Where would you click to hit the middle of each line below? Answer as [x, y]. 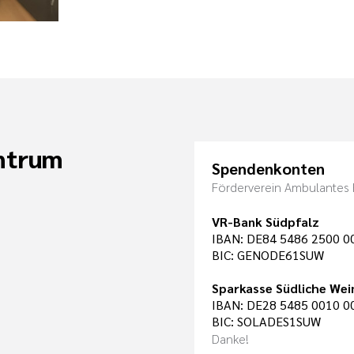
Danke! [230, 338]
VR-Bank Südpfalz [265, 221]
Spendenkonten [268, 168]
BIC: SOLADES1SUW [266, 321]
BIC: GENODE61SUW [268, 254]
